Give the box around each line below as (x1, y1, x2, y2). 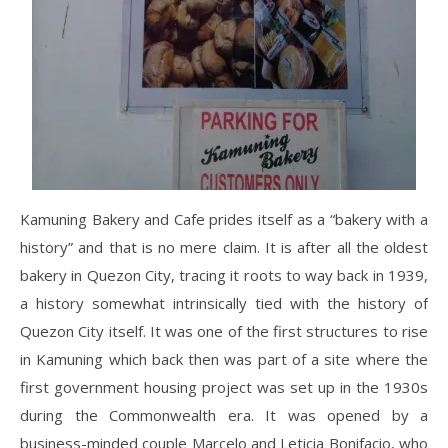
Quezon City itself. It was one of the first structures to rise (20, 320, 428, 341)
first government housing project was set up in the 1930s (20, 376, 428, 397)
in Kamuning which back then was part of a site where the (20, 348, 428, 369)
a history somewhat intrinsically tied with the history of (20, 292, 428, 313)
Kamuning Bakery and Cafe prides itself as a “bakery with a (20, 208, 428, 229)
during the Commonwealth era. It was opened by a (20, 404, 428, 425)
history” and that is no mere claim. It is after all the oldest (20, 236, 428, 257)
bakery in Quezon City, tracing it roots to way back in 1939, (20, 264, 428, 285)
